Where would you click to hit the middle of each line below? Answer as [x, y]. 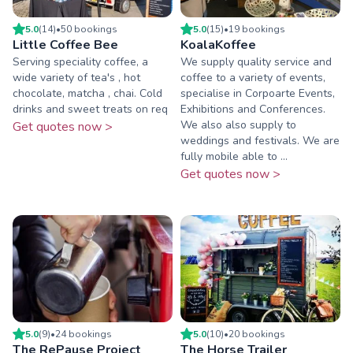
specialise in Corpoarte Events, [258, 94]
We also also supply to [238, 125]
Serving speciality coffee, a [80, 62]
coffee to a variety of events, [253, 78]
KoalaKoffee [218, 45]
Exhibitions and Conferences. [253, 110]
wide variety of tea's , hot [76, 78]
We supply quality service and [256, 62]
